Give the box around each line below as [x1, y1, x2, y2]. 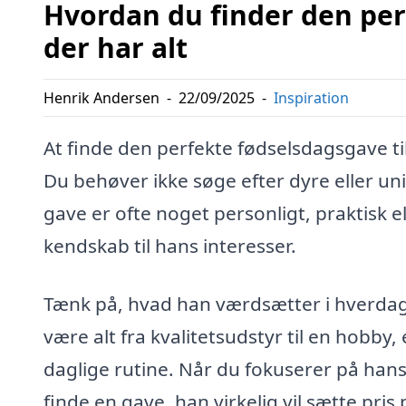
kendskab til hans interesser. [43, 233, 296, 259]
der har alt [43, 29, 188, 67]
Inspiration [274, 88, 349, 109]
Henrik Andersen [43, 88, 159, 109]
